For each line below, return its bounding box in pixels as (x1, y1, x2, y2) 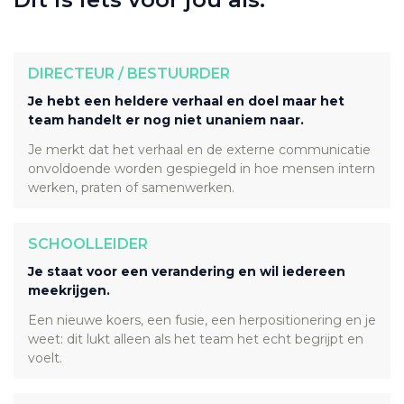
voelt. (28, 349, 62, 366)
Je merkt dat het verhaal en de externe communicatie (28, 141, 371, 158)
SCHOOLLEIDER (28, 234, 148, 252)
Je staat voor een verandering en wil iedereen (28, 262, 345, 280)
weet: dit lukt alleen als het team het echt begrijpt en (28, 330, 363, 347)
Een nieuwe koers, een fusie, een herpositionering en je (28, 311, 376, 328)
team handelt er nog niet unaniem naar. (28, 111, 304, 128)
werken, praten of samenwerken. (28, 179, 234, 196)
